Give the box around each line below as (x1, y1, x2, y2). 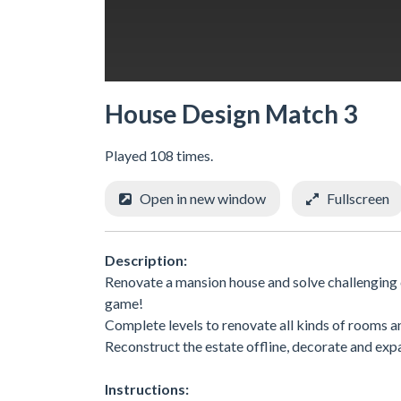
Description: (105, 251, 187, 269)
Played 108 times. (105, 147, 213, 164)
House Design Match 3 (105, 98, 357, 129)
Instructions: (105, 380, 189, 397)
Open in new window (140, 190, 266, 207)
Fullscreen (327, 190, 389, 207)
